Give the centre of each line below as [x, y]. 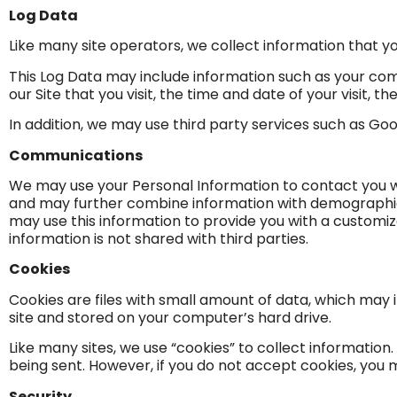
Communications [76, 155]
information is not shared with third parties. [159, 238]
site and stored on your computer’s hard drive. [170, 317]
